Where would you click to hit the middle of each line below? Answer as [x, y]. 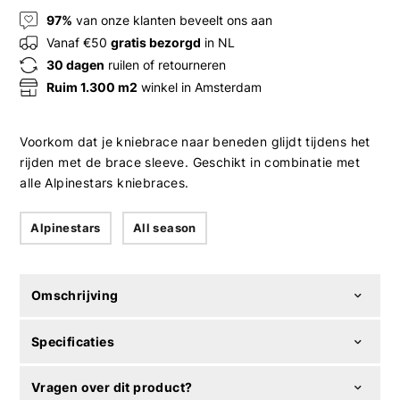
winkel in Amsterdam [200, 87]
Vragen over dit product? [112, 387]
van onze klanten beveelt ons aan [173, 21]
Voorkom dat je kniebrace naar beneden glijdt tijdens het [195, 141]
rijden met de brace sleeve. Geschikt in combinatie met [190, 162]
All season [164, 227]
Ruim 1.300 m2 [92, 87]
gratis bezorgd [156, 43]
